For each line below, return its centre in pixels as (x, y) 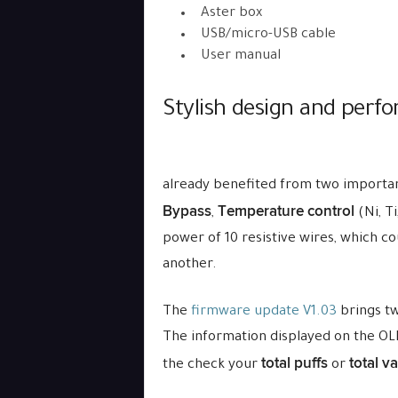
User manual (240, 56)
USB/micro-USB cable (268, 35)
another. (189, 265)
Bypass (187, 211)
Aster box (231, 14)
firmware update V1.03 (263, 312)
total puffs (294, 363)
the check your (211, 366)
